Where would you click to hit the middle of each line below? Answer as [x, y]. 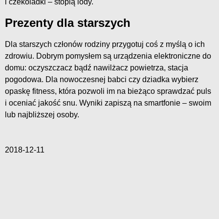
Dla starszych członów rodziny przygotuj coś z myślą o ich [105, 44]
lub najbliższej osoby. [42, 115]
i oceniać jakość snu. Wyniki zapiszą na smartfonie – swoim [108, 103]
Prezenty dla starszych [68, 23]
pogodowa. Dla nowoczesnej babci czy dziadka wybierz [102, 80]
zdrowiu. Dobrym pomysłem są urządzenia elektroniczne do [108, 56]
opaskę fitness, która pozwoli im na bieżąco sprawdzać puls [108, 91]
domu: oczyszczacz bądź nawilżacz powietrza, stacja [97, 68]
